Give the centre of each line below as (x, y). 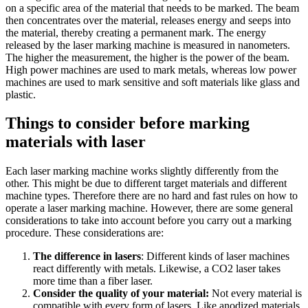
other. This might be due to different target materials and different (146, 184)
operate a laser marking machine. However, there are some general (149, 208)
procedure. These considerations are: (85, 233)
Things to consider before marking (128, 123)
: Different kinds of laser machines (215, 256)
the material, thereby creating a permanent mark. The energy (136, 32)
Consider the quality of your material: (121, 294)
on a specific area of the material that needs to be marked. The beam (152, 8)
